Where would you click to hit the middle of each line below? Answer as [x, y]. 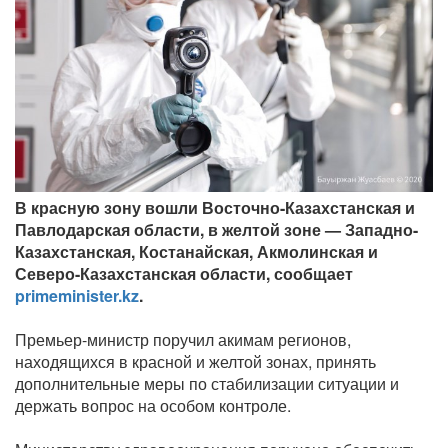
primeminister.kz [77, 296]
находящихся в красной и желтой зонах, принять [195, 362]
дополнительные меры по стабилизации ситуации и [207, 384]
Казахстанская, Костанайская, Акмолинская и [196, 252]
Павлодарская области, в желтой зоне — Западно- [216, 230]
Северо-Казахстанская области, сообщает [184, 274]
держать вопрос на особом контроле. [153, 406]
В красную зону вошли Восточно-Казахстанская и [215, 208]
